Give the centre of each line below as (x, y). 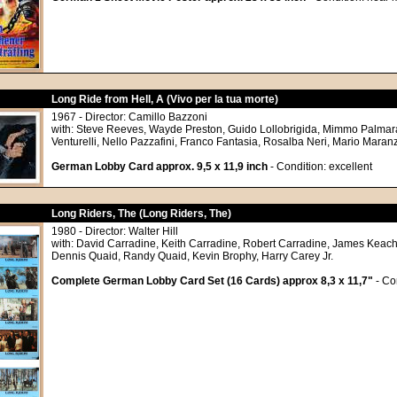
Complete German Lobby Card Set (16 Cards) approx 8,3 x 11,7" (212, 281)
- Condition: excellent (320, 167)
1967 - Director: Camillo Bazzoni (129, 117)
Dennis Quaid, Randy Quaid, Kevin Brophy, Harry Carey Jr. (192, 256)
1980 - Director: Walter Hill (115, 231)
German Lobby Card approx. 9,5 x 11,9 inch (160, 167)
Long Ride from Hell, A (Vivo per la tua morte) (165, 99)
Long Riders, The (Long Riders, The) (141, 214)
